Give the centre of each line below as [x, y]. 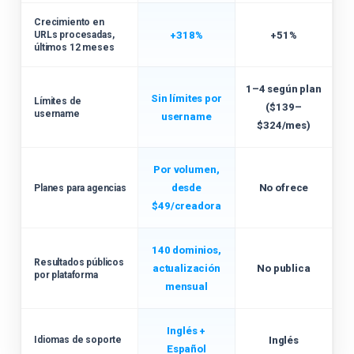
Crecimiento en [69, 22]
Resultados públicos [79, 262]
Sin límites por [186, 98]
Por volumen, [186, 169]
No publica [284, 268]
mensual [186, 286]
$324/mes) [284, 125]
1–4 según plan [284, 89]
